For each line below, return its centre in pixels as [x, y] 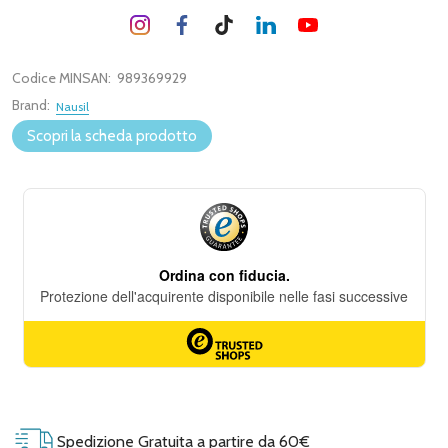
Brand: [31, 105]
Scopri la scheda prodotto [112, 136]
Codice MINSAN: [61, 78]
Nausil [72, 106]
